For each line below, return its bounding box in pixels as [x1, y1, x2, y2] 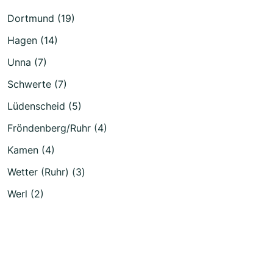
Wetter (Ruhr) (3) [7, 165, 85, 178]
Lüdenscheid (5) [7, 99, 82, 112]
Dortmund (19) [7, 12, 75, 24]
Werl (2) [7, 187, 44, 200]
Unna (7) [7, 55, 47, 68]
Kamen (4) [7, 143, 55, 156]
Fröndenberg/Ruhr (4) [7, 121, 107, 134]
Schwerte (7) [7, 77, 67, 90]
